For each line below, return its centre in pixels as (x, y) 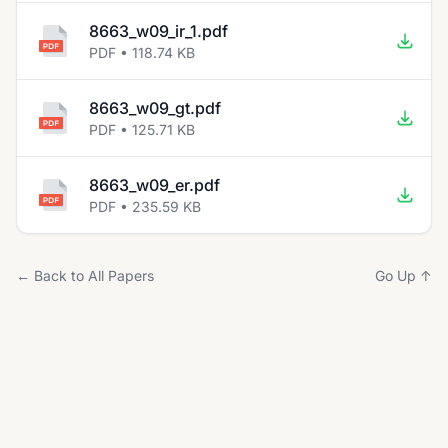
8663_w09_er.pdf (154, 185)
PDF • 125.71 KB (142, 129)
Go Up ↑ (403, 275)
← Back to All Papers (85, 275)
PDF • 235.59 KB (145, 206)
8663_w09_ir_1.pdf (158, 31)
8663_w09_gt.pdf (155, 108)
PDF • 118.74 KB (142, 52)
